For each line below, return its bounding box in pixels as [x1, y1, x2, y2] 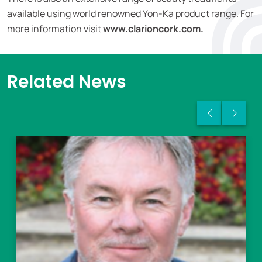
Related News [7, 70, 126, 94]
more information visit [7, 22, 103, 35]
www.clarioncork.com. [103, 22, 204, 35]
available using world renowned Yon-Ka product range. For [7, 7, 254, 20]
